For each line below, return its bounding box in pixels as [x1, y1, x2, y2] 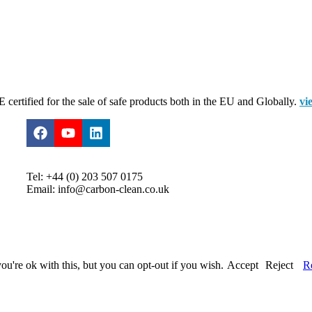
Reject [265, 259, 293, 272]
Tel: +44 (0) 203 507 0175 [26, 171, 143, 183]
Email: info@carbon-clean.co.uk [26, 183, 170, 196]
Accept [227, 259, 258, 272]
